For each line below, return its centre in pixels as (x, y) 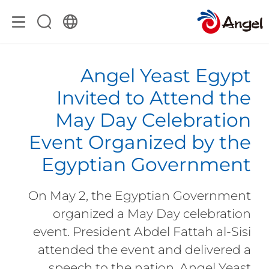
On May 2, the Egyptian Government (140, 195)
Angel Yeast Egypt (166, 75)
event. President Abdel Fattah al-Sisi (142, 231)
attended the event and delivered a (145, 249)
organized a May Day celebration (152, 213)
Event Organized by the (140, 142)
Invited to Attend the (154, 98)
